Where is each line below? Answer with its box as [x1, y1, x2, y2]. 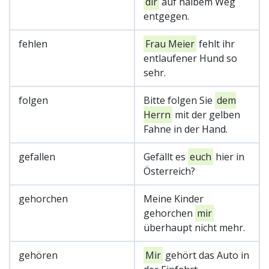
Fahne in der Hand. [144, 122, 228, 136]
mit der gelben [172, 107, 240, 121]
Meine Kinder [144, 192, 204, 205]
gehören [19, 248, 58, 262]
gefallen [19, 150, 55, 163]
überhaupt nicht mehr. [144, 220, 245, 234]
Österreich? [144, 164, 195, 178]
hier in [213, 150, 244, 163]
